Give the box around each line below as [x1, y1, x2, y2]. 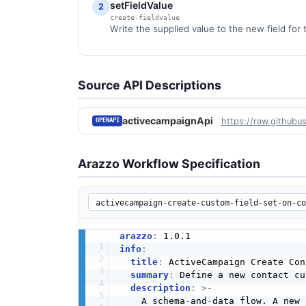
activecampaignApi [122, 115, 214, 127]
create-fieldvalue [110, 13, 180, 21]
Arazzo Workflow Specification [78, 156, 260, 171]
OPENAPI [95, 117, 120, 124]
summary [130, 270, 169, 281]
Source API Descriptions [78, 77, 221, 92]
